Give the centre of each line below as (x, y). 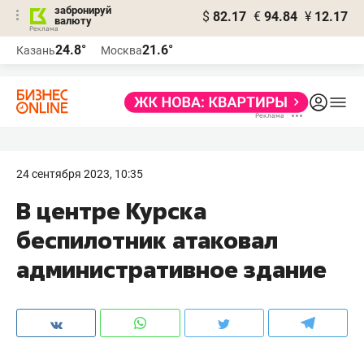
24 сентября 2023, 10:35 (80, 174)
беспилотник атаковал (147, 240)
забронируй (83, 10)
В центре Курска (111, 211)
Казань (36, 50)
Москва (121, 50)
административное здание (171, 269)
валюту (73, 21)
